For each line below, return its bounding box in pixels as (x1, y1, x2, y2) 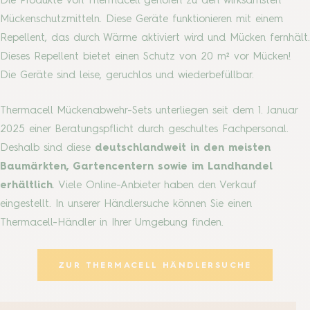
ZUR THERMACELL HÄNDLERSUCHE (58, 261, 252, 270)
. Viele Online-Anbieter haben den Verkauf (53, 180, 257, 191)
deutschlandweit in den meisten (95, 143, 271, 154)
